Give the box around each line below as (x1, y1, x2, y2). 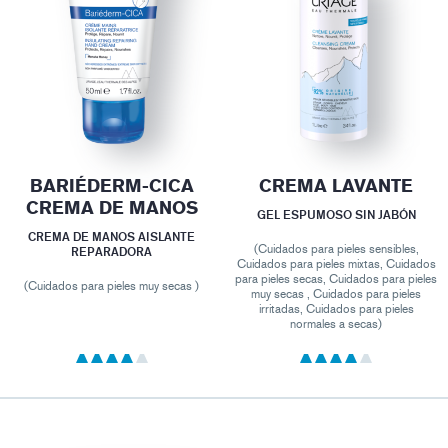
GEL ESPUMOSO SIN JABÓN (256, 207, 416, 223)
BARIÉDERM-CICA (29, 175, 194, 198)
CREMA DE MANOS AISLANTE (28, 229, 196, 245)
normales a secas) (290, 317, 383, 332)
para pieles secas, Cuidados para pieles (235, 272, 438, 287)
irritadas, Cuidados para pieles (258, 302, 414, 317)
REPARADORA (71, 244, 153, 260)
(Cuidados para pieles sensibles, (253, 242, 419, 257)
